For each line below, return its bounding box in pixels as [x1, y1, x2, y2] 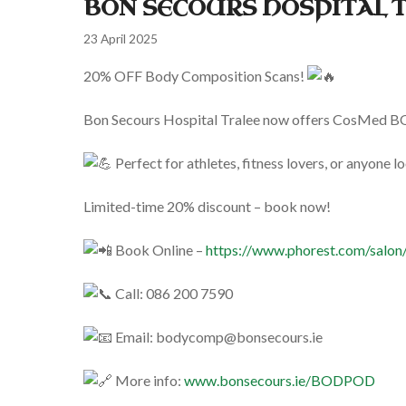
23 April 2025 [83, 32, 158, 47]
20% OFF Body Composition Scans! [83, 67, 307, 85]
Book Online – [112, 241, 206, 259]
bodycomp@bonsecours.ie [156, 328, 323, 346]
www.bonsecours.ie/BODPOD [184, 372, 375, 390]
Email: [112, 328, 156, 346]
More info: [112, 372, 184, 390]
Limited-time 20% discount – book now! [83, 198, 331, 216]
